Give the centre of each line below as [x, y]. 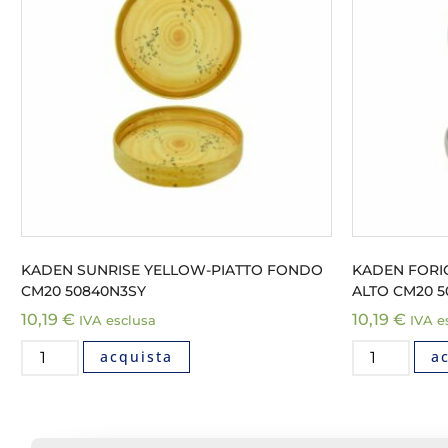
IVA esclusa [117, 320]
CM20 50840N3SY [83, 290]
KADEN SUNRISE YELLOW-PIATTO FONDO [172, 269]
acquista [137, 356]
